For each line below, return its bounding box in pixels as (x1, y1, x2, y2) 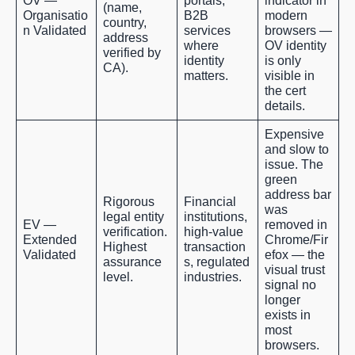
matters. (184, 69, 228, 83)
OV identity (265, 39, 326, 53)
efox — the (265, 248, 325, 262)
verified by (103, 46, 161, 60)
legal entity (103, 210, 164, 224)
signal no (265, 278, 316, 292)
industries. (184, 270, 242, 284)
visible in (265, 69, 315, 83)
